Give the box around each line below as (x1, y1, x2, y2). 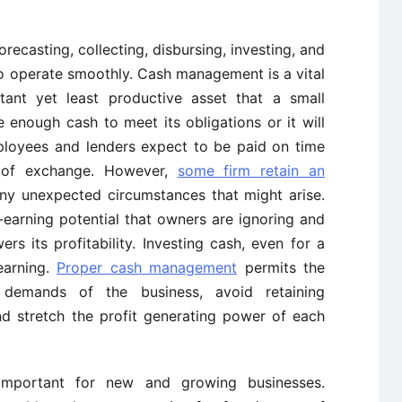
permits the (237, 258, 326, 276)
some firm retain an (177, 162, 325, 179)
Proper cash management (57, 258, 238, 276)
